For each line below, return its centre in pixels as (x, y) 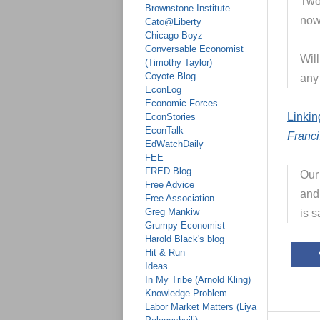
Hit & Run (165, 252)
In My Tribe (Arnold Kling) (198, 280)
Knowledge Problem (186, 293)
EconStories (170, 117)
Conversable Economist (194, 49)
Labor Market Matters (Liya (201, 307)
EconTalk (164, 130)
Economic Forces (181, 103)
